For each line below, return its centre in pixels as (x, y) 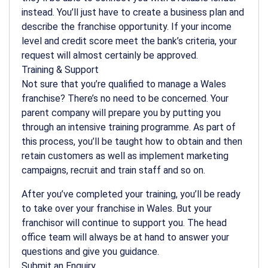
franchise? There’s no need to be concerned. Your (125, 98)
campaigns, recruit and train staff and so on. (113, 170)
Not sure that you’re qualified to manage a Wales (124, 84)
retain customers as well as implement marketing (125, 156)
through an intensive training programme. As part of (129, 127)
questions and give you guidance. (90, 251)
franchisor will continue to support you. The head (124, 223)
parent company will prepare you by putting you (121, 112)
